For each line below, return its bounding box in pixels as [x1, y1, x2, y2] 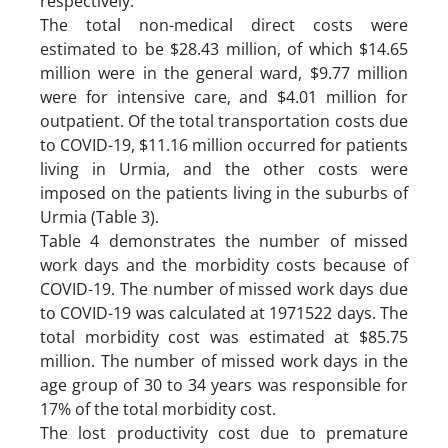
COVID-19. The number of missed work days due [40, 277, 408, 300]
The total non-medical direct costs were [40, 13, 408, 36]
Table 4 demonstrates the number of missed [40, 229, 408, 252]
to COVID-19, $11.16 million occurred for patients [40, 133, 408, 156]
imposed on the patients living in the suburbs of [40, 181, 408, 204]
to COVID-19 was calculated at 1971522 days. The [40, 301, 408, 324]
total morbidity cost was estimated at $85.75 [40, 325, 408, 348]
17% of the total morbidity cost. [40, 397, 276, 420]
